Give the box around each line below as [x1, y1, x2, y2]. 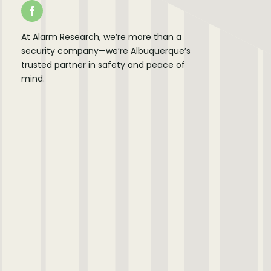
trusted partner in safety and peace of [21, 59, 185, 71]
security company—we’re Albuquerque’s [21, 45, 191, 57]
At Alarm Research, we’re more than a [21, 31, 181, 43]
